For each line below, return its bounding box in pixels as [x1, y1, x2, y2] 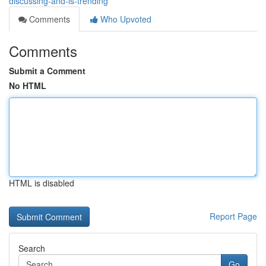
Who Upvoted [98, 13, 151, 25]
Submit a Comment [9, 65, 85, 77]
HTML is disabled [9, 177, 74, 189]
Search [18, 242, 45, 254]
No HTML [9, 80, 46, 91]
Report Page [210, 210, 257, 222]
